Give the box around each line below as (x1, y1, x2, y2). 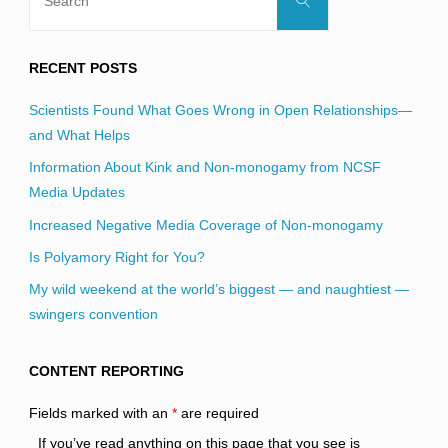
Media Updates (28, 184, 125, 201)
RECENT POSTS (28, 59, 137, 76)
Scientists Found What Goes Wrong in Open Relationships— (28, 102, 412, 119)
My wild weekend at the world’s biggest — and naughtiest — (28, 280, 409, 297)
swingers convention (28, 305, 158, 322)
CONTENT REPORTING (28, 362, 184, 379)
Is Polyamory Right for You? (28, 248, 205, 265)
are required (176, 405, 259, 422)
